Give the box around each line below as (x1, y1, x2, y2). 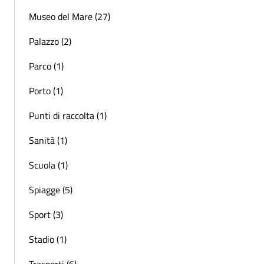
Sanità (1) (29, 133, 67, 147)
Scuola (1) (29, 157, 68, 172)
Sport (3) (29, 207, 63, 222)
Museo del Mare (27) (29, 9, 110, 24)
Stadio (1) (29, 232, 67, 246)
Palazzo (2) (29, 34, 71, 48)
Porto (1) (29, 83, 63, 98)
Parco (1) (29, 58, 64, 73)
